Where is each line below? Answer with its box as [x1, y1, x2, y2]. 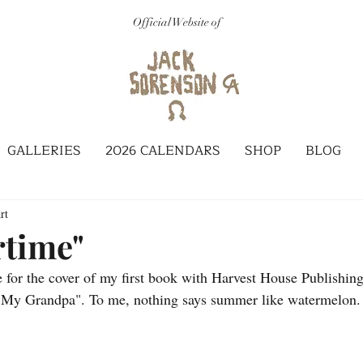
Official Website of [133, 15, 221, 29]
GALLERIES [7, 140, 81, 161]
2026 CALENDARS [105, 140, 220, 161]
